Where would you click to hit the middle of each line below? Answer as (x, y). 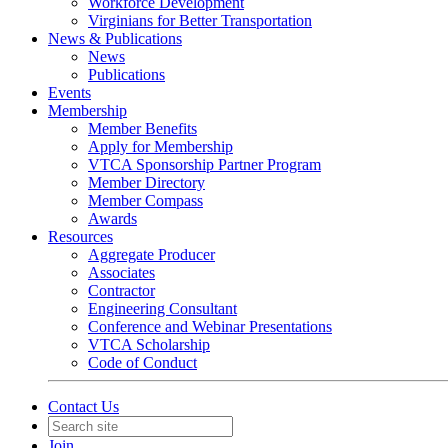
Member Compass (145, 200)
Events (69, 92)
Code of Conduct (142, 362)
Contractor (121, 290)
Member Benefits (142, 128)
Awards (112, 218)
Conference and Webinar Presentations (210, 326)
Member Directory (146, 182)
